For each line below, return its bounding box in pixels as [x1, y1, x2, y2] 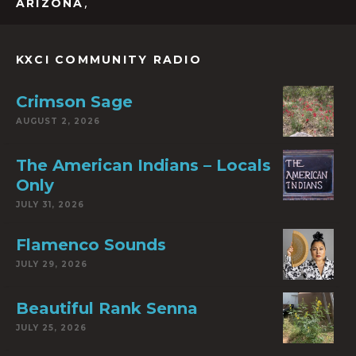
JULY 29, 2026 [16, 259, 87, 270]
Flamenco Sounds [16, 235, 166, 255]
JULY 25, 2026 [16, 323, 87, 334]
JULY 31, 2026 [16, 199, 84, 211]
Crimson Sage [16, 92, 133, 112]
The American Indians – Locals [16, 156, 271, 176]
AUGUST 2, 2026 [16, 116, 100, 127]
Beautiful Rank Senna [16, 299, 198, 319]
